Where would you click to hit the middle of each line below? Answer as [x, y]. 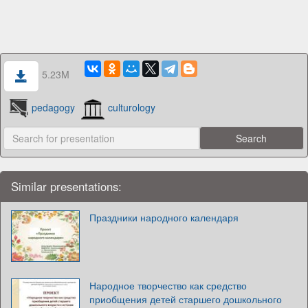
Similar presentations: [66, 186]
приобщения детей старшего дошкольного [186, 299]
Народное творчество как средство [168, 285]
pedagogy [54, 108]
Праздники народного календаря [164, 217]
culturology [132, 108]
